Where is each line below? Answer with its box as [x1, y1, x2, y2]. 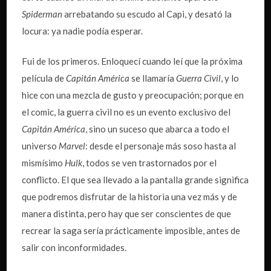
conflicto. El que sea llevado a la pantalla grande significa [22, 174, 249, 186]
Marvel [59, 140, 86, 152]
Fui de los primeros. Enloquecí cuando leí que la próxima [22, 56, 243, 67]
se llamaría [129, 73, 177, 84]
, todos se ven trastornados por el [82, 157, 217, 169]
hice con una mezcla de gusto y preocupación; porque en [22, 90, 244, 101]
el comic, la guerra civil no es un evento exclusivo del [22, 106, 231, 118]
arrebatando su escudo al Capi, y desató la [64, 8, 232, 19]
